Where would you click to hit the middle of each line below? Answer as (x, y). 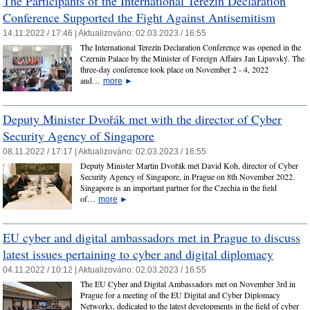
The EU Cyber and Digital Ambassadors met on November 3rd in (188, 284)
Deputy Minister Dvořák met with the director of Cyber (142, 119)
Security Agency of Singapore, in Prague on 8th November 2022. (187, 177)
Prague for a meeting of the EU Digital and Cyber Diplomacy (180, 295)
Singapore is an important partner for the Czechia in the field (178, 188)
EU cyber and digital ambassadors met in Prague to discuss (152, 237)
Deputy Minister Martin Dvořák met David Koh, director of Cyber (189, 166)
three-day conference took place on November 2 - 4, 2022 (174, 70)
